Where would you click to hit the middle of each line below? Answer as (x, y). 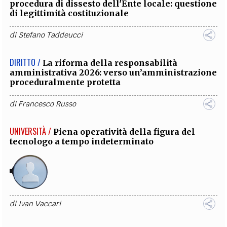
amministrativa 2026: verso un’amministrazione (113, 73)
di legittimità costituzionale (69, 13)
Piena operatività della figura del (124, 132)
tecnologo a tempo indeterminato (82, 142)
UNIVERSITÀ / (31, 131)
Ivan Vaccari (40, 204)
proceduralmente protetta (65, 82)
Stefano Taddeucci (51, 35)
